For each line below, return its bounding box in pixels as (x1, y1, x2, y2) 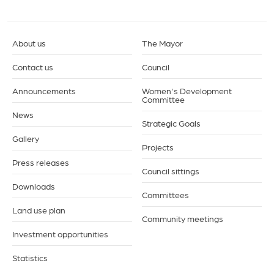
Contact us (12, 62, 53, 72)
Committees (142, 190, 189, 199)
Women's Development (142, 86, 232, 95)
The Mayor (142, 38, 183, 48)
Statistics (12, 253, 48, 262)
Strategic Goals (142, 118, 201, 128)
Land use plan (12, 205, 65, 215)
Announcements (12, 86, 76, 95)
